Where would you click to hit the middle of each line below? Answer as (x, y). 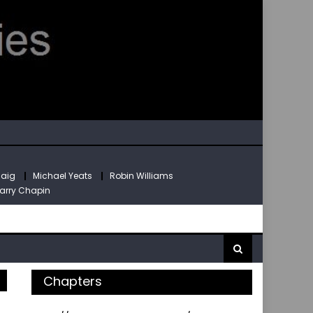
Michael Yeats (63, 175)
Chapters (73, 281)
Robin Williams (141, 175)
